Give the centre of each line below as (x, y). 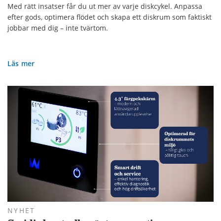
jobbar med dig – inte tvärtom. (58, 28)
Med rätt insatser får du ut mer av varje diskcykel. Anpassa (105, 6)
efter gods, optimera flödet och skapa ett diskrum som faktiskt (110, 17)
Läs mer (21, 63)
